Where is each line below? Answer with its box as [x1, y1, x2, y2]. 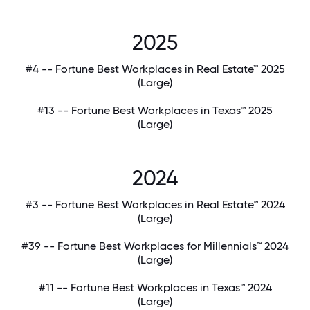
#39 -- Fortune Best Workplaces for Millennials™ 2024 [21, 239, 289, 253]
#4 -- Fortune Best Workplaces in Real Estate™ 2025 [25, 62, 285, 76]
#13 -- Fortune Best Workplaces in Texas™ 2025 [37, 104, 273, 118]
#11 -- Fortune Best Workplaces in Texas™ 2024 [38, 281, 272, 295]
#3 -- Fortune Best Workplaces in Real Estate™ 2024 [25, 198, 285, 212]
